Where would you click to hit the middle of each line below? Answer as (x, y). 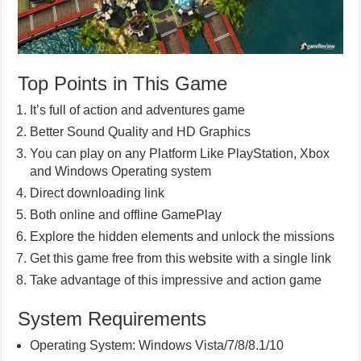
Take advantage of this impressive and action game (176, 280)
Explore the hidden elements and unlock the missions (183, 236)
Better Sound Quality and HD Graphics (141, 131)
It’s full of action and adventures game (138, 110)
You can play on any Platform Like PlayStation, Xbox (180, 153)
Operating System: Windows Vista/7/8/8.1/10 (157, 345)
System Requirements (112, 318)
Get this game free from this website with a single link (181, 258)
